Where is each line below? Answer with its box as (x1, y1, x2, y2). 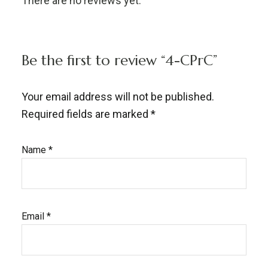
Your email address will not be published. (21, 90, 214, 103)
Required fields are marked (21, 108, 151, 120)
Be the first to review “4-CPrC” (21, 51, 217, 69)
